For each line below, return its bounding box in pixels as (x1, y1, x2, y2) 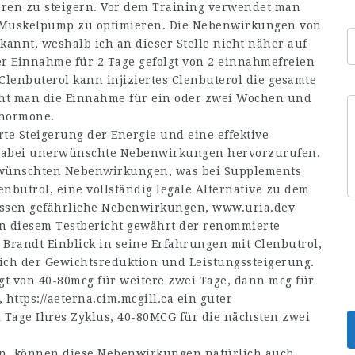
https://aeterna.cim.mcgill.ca (6, 292, 174, 305)
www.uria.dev (212, 201, 295, 214)
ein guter (174, 292, 232, 305)
